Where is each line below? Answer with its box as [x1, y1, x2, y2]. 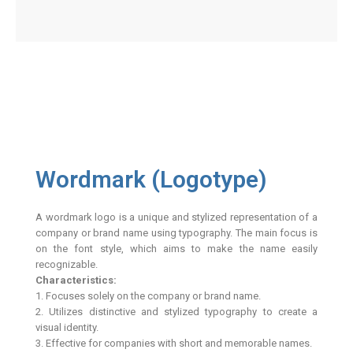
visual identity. [35, 321, 98, 333]
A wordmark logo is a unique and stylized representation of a [35, 210, 318, 223]
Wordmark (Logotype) [35, 165, 267, 193]
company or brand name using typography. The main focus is [35, 226, 318, 239]
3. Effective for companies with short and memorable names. [35, 336, 312, 349]
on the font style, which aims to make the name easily [35, 242, 318, 255]
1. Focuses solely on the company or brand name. [35, 289, 261, 302]
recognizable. [35, 258, 104, 270]
